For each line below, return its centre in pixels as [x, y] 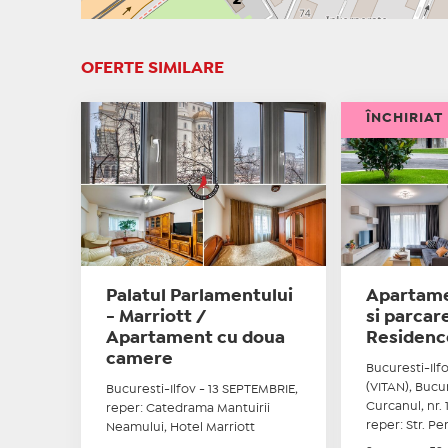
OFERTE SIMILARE [152, 68]
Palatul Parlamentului [199, 296]
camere [139, 359]
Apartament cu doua [195, 338]
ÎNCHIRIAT [405, 117]
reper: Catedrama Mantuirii [187, 408]
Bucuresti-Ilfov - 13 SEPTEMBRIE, [201, 389]
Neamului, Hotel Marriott [180, 427]
